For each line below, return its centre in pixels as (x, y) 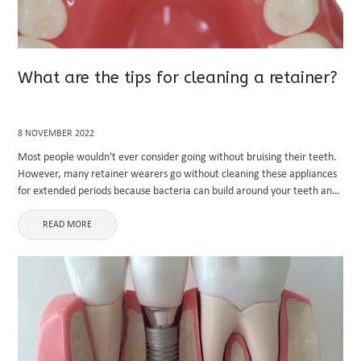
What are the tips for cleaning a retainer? (178, 78)
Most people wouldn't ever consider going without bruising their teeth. (178, 158)
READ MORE (68, 225)
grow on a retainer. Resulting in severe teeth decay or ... (145, 208)
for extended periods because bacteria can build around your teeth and (178, 191)
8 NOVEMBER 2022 (56, 134)
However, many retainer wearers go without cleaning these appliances (178, 174)
